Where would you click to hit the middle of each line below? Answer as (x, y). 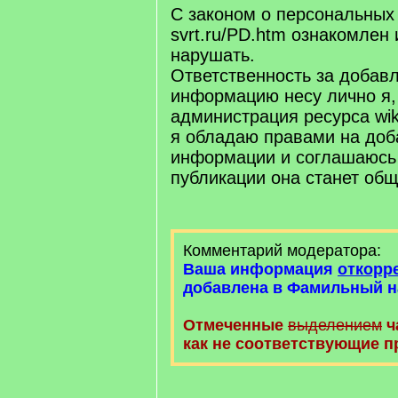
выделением (335, 325)
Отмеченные (233, 325)
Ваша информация (260, 269)
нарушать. (213, 55)
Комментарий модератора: (282, 251)
